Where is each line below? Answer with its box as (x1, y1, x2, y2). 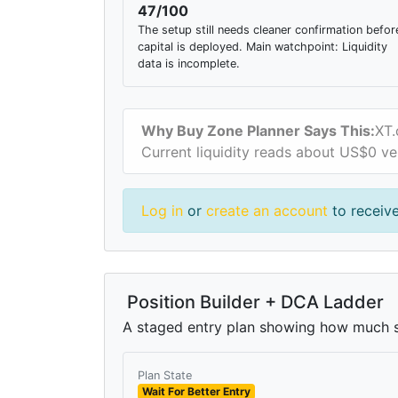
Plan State (138, 368, 192, 382)
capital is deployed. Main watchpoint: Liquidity (138, 39, 387, 53)
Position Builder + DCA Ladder (123, 291, 384, 313)
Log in (141, 201, 183, 219)
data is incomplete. (138, 56, 240, 70)
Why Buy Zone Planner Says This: (141, 121, 375, 139)
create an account (206, 201, 328, 219)
